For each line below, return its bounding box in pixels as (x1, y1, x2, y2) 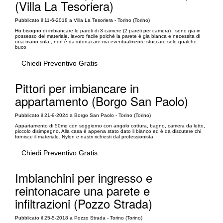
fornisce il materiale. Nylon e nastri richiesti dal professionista (15, 133, 153, 139)
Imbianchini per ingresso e (15, 168, 152, 186)
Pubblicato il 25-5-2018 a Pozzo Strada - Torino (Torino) (15, 215, 142, 221)
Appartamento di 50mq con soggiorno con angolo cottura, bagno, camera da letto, (15, 122, 205, 128)
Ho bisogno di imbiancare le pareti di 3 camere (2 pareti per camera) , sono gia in (15, 27, 201, 33)
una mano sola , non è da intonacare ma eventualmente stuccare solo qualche (15, 38, 197, 44)
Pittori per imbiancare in (15, 79, 139, 97)
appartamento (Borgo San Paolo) (15, 92, 188, 110)
